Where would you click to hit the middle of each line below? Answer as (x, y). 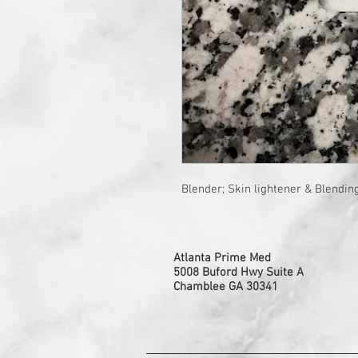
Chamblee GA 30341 (226, 287)
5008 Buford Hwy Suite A (239, 272)
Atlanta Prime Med (222, 258)
